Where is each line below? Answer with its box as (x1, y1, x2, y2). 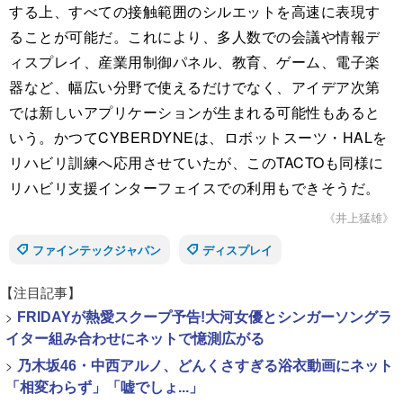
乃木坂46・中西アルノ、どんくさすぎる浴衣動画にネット (17, 358, 393, 374)
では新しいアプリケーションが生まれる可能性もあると (9, 102, 381, 123)
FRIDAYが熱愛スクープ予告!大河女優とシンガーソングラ (17, 309, 392, 326)
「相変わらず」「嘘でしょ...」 (5, 380, 203, 396)
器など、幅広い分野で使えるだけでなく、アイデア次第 (9, 76, 381, 98)
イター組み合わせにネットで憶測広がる (5, 331, 264, 347)
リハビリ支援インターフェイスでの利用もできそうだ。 (9, 177, 381, 199)
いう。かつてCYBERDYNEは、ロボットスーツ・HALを (9, 127, 388, 148)
